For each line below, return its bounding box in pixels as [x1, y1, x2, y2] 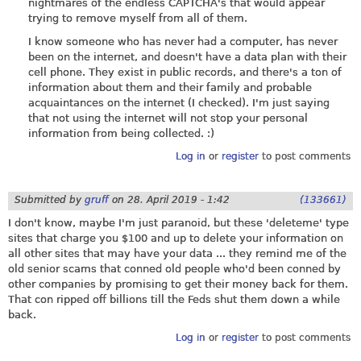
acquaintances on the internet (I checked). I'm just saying [28, 97, 330, 110]
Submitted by [15, 194, 85, 206]
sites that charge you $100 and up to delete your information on [8, 231, 343, 244]
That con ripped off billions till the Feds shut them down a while [8, 293, 340, 305]
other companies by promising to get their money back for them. [8, 277, 348, 290]
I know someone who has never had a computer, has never [28, 35, 338, 48]
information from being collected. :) [28, 127, 214, 140]
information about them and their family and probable [28, 81, 312, 94]
